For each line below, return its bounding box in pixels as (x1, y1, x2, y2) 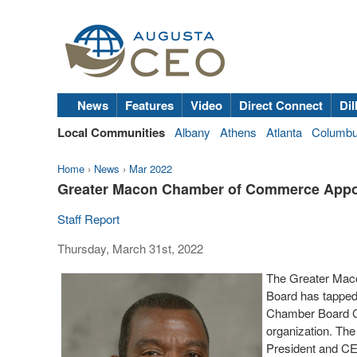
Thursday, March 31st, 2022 (57, 240, 203, 257)
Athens (220, 124, 257, 140)
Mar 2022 (129, 161, 172, 176)
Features (125, 96, 174, 114)
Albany (175, 124, 210, 140)
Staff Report (57, 210, 120, 227)
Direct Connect (239, 96, 323, 114)
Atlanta (266, 124, 302, 140)
